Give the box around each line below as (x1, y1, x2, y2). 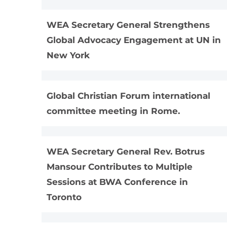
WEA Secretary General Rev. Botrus (47, 146, 205, 157)
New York (47, 50, 90, 61)
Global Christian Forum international (47, 91, 210, 101)
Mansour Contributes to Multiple (47, 162, 193, 172)
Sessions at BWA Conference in (47, 177, 188, 187)
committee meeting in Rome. (47, 106, 180, 117)
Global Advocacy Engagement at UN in (47, 35, 221, 46)
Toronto (47, 192, 82, 203)
